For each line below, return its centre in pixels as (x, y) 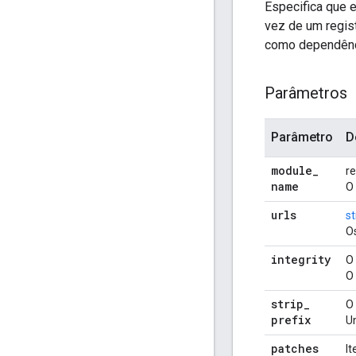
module (292, 171)
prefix (291, 320)
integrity (301, 260)
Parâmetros (306, 93)
